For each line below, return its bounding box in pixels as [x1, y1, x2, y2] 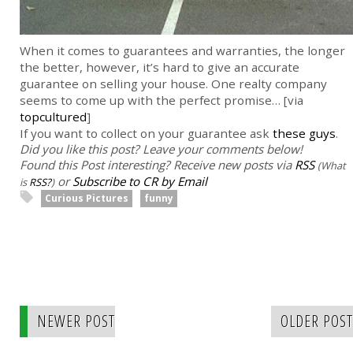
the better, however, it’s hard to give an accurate [20, 59, 299, 76]
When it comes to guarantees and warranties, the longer [20, 43, 345, 59]
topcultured [20, 109, 87, 125]
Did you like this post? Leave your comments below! [20, 141, 303, 158]
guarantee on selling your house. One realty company [20, 76, 327, 92]
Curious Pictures [45, 191, 128, 206]
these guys [273, 125, 336, 142]
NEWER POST [37, 310, 115, 333]
